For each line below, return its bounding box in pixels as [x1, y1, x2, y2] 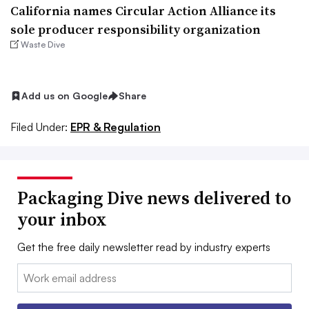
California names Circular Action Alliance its [10, 2, 276, 19]
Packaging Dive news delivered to [17, 185, 291, 210]
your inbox [17, 206, 107, 232]
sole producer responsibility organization [10, 21, 261, 38]
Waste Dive [21, 39, 66, 50]
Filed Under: [10, 119, 68, 134]
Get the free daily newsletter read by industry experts [17, 239, 270, 254]
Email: [17, 264, 46, 279]
